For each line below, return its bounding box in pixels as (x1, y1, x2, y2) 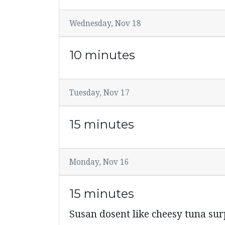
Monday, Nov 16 (69, 157, 129, 167)
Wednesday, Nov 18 (69, 19, 141, 28)
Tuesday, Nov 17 (69, 88, 130, 97)
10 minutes (69, 47, 135, 62)
